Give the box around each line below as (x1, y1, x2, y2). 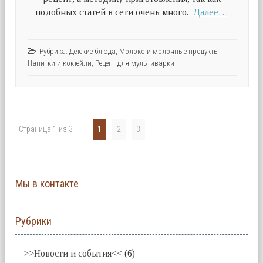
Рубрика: (39, 46, 69, 56)
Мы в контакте (15, 177, 79, 190)
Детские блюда (69, 46, 116, 56)
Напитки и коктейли (27, 58, 92, 68)
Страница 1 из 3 (19, 124, 73, 134)
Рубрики (15, 215, 52, 228)
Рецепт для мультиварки (95, 58, 174, 68)
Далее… (193, 6, 229, 17)
